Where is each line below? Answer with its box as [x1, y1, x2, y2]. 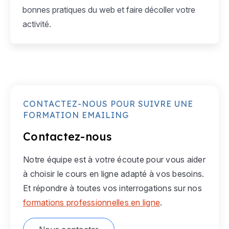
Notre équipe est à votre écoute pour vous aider [23, 154, 205, 165]
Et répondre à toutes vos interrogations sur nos [23, 183, 202, 194]
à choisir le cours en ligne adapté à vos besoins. [23, 169, 204, 179]
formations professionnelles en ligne [23, 197, 160, 208]
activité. [22, 19, 51, 30]
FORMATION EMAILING [23, 110, 129, 121]
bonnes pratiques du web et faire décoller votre [22, 5, 195, 15]
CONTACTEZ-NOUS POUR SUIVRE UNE [23, 99, 193, 109]
